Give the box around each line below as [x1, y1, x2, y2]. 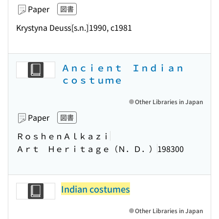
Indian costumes [61, 182, 130, 195]
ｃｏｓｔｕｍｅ [61, 73, 123, 86]
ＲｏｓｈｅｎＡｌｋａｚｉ [16, 130, 110, 142]
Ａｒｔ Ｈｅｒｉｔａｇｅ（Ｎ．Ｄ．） [16, 142, 157, 154]
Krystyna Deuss [16, 21, 71, 33]
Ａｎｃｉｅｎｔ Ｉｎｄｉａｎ [61, 61, 193, 74]
